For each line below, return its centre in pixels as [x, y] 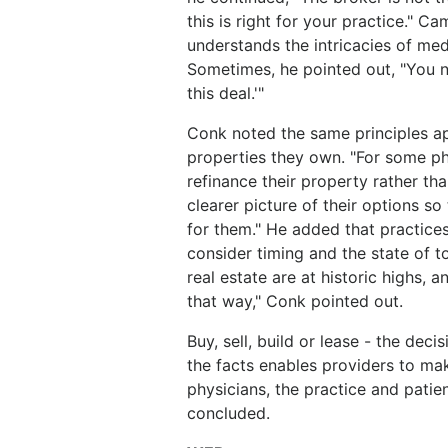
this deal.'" [225, 93]
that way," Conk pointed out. [295, 301]
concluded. [228, 413]
